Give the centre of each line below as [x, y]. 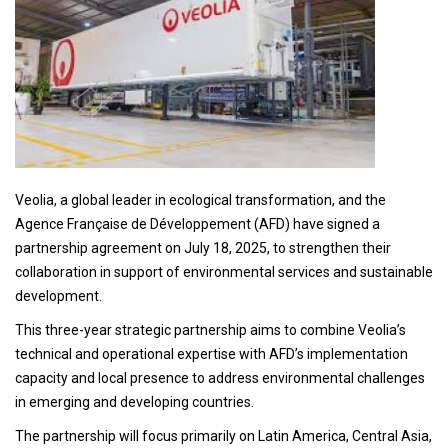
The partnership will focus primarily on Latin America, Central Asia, [223, 436]
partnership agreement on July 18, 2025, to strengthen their [203, 248]
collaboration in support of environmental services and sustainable [224, 272]
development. [58, 296]
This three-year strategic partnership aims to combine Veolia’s [210, 330]
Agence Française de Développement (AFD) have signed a [197, 224]
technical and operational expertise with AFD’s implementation [211, 354]
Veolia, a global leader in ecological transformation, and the [200, 200]
